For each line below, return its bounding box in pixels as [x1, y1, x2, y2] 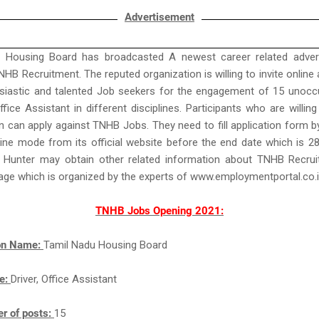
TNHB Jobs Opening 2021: [95, 204, 224, 217]
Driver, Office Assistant [11, 273, 120, 286]
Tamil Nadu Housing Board [43, 239, 170, 251]
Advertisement [125, 11, 194, 23]
